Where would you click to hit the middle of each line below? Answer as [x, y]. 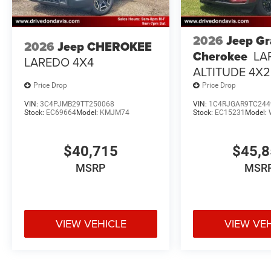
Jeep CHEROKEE [105, 47]
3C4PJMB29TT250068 [77, 104]
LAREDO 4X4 [59, 62]
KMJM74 [115, 112]
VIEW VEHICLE [91, 223]
